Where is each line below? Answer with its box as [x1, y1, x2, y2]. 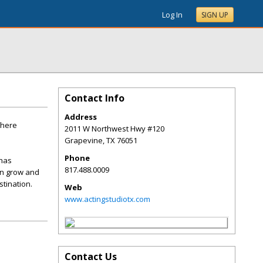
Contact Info [65, 92, 124, 104]
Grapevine [65, 135, 103, 146]
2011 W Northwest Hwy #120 [65, 123, 164, 134]
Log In [162, 9, 183, 20]
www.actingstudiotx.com [65, 194, 150, 204]
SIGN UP [201, 10, 228, 20]
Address [65, 112, 97, 122]
